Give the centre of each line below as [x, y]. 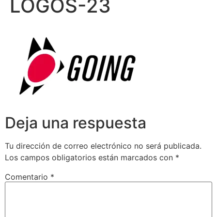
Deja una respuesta [76, 123]
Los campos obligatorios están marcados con [90, 157]
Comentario [28, 177]
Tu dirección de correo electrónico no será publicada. [103, 146]
